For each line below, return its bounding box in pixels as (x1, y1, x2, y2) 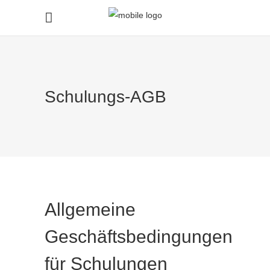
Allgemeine (45, 199, 136, 219)
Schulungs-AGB (45, 87, 166, 106)
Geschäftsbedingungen (45, 227, 233, 246)
